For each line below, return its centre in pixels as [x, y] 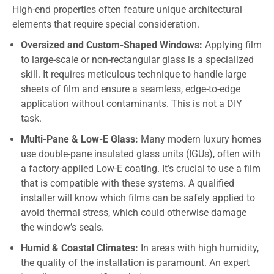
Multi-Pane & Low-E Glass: [80, 139]
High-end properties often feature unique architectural [127, 9]
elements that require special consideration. [106, 24]
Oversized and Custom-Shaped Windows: [112, 45]
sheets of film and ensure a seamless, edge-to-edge [131, 89]
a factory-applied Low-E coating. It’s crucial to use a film [141, 168]
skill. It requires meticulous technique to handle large [134, 74]
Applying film [232, 45]
